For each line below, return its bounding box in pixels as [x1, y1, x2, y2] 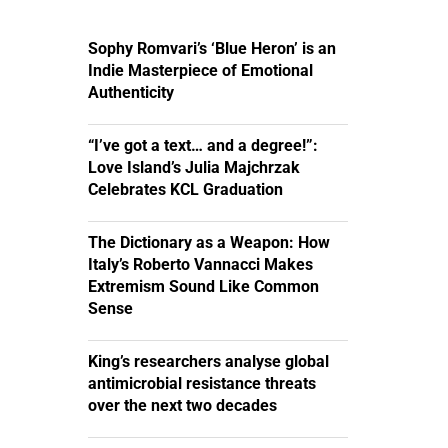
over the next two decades [88, 396, 277, 416]
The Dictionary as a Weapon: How [88, 233, 330, 253]
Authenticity [88, 83, 174, 103]
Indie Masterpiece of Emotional [88, 61, 313, 81]
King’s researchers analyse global [88, 352, 329, 372]
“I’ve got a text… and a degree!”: [88, 136, 318, 156]
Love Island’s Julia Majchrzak [88, 158, 300, 178]
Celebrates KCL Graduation [88, 180, 283, 200]
